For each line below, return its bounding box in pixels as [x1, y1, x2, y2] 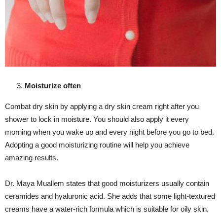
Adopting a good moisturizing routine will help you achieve [5, 141, 189, 149]
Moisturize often [25, 81, 81, 90]
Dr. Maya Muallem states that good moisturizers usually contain [5, 179, 209, 188]
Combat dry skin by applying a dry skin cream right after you [5, 102, 199, 111]
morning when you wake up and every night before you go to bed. [5, 128, 214, 137]
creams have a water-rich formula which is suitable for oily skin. [5, 205, 209, 214]
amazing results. [5, 153, 58, 162]
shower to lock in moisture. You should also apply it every [5, 115, 189, 124]
